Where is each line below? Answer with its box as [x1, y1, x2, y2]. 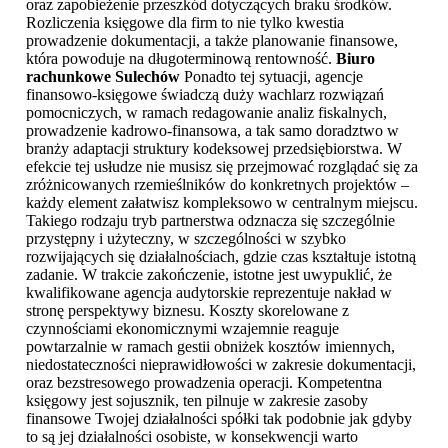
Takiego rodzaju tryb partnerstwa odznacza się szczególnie [26, 212, 395, 230]
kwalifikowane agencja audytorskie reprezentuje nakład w [26, 284, 392, 302]
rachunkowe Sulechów [26, 68, 180, 86]
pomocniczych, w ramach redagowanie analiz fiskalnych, [26, 104, 387, 122]
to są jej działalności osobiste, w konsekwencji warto [26, 428, 358, 446]
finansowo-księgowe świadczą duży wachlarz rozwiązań [26, 86, 384, 104]
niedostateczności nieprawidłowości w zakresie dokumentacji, [26, 356, 416, 374]
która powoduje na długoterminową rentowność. [26, 50, 336, 68]
